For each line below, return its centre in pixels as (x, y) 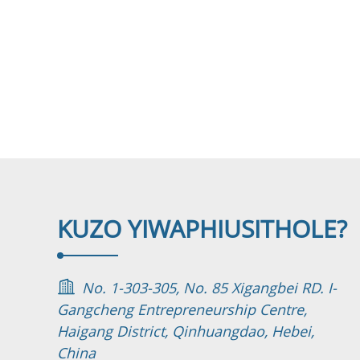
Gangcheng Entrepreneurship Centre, (182, 310)
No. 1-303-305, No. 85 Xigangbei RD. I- (209, 288)
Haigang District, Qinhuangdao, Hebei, (185, 331)
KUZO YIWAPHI (140, 229)
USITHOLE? (285, 229)
